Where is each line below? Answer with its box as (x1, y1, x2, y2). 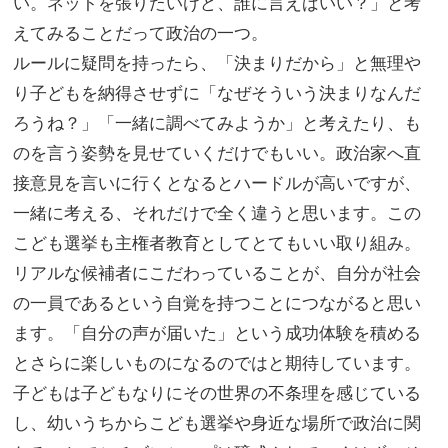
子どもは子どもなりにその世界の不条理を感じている (13, 382, 421, 404)
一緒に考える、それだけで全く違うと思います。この (13, 202, 421, 224)
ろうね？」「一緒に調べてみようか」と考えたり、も (13, 112, 421, 134)
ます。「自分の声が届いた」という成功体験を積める (13, 322, 421, 344)
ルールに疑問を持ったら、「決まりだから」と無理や (13, 52, 421, 74)
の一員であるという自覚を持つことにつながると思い (13, 292, 421, 314)
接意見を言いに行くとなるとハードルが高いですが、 (13, 172, 421, 194)
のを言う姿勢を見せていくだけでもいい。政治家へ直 (13, 142, 421, 164)
